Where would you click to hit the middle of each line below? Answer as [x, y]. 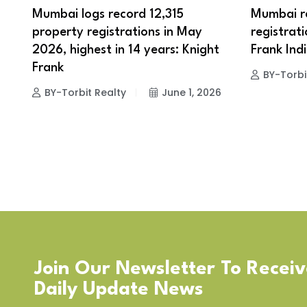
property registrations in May [117, 33]
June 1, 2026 [192, 93]
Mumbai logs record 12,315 [108, 15]
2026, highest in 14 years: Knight [126, 50]
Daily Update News [119, 290]
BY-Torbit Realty [85, 93]
